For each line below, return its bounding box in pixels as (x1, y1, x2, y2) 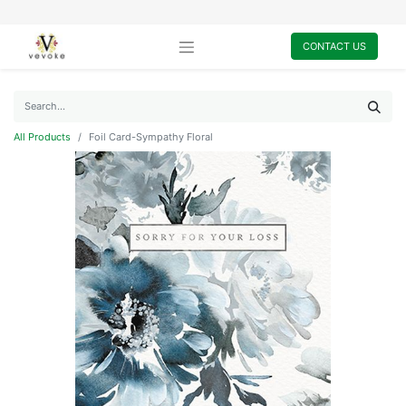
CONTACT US (302, 40, 366, 53)
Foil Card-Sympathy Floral (89, 130, 213, 143)
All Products (14, 130, 71, 143)
